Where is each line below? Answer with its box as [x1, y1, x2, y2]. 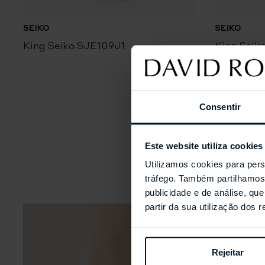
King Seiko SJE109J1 [22, 39, 125, 51]
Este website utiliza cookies [144, 140, 263, 151]
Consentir [199, 101, 241, 112]
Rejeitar [211, 247, 244, 257]
